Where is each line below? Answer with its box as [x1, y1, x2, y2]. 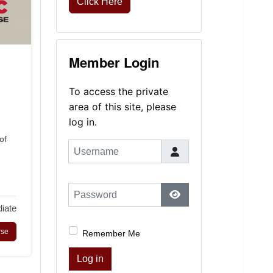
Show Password [174, 203, 245, 214]
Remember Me [82, 229, 140, 238]
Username [68, 141, 108, 151]
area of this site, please [68, 101, 176, 113]
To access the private [68, 85, 168, 97]
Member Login [68, 52, 159, 72]
